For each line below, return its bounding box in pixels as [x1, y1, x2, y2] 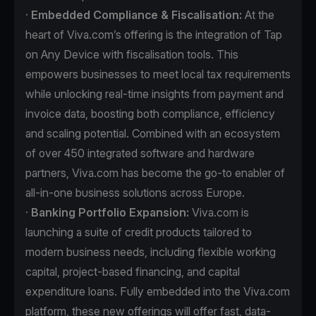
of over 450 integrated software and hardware [25, 146, 255, 161]
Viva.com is [189, 205, 249, 220]
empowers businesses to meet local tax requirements [25, 67, 291, 82]
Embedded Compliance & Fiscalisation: [31, 8, 245, 23]
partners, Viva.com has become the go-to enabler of [25, 166, 285, 181]
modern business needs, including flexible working [25, 245, 276, 260]
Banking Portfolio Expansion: [31, 205, 189, 220]
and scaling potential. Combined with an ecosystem [25, 126, 280, 141]
